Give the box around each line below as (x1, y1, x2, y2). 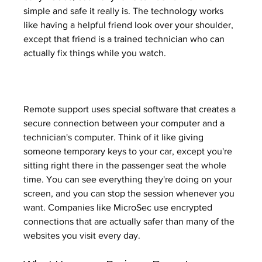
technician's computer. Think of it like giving (23, 132, 206, 143)
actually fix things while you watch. (23, 48, 167, 58)
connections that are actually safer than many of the (23, 216, 237, 227)
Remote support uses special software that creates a (23, 104, 239, 115)
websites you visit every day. (23, 230, 141, 241)
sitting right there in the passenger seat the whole (23, 160, 229, 171)
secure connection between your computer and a (23, 118, 227, 129)
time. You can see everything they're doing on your (23, 174, 235, 185)
